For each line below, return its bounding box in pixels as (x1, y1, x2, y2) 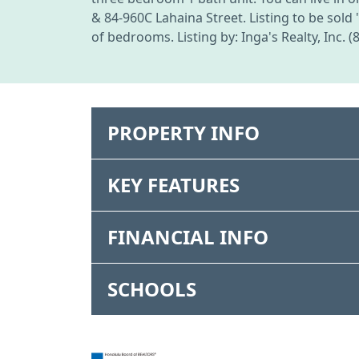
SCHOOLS (107, 275, 196, 302)
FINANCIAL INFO (107, 223, 268, 250)
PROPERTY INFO (107, 119, 260, 146)
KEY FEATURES (107, 171, 240, 198)
